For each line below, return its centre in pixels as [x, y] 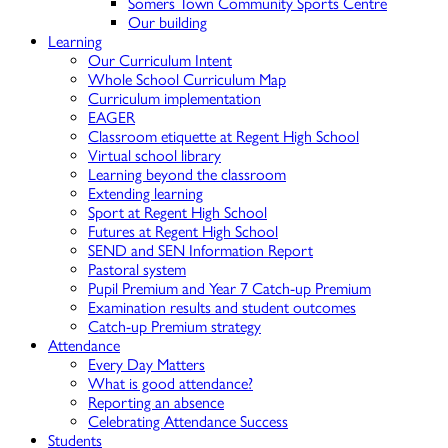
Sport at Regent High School [177, 212]
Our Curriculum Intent [160, 60]
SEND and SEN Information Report [200, 250]
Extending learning [145, 193]
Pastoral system [137, 269]
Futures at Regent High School [183, 231]
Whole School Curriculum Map [187, 79]
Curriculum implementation [174, 98]
